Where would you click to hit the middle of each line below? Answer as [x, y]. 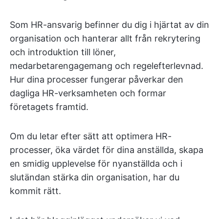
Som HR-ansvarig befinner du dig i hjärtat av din [109, 25]
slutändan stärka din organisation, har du [95, 177]
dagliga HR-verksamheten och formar [88, 93]
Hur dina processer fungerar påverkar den [97, 79]
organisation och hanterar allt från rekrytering [105, 38]
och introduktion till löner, [63, 52]
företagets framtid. [49, 107]
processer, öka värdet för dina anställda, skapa [107, 150]
